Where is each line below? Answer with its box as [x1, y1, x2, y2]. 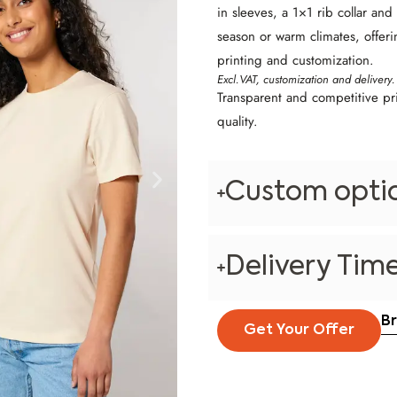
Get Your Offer [243, 323, 354, 338]
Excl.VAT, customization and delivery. [216, 70, 395, 88]
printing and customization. [216, 50, 374, 70]
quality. [216, 111, 258, 131]
